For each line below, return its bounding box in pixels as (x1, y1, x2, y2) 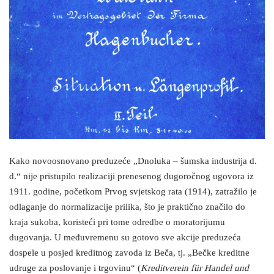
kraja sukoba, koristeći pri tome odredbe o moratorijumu (9, 217, 225, 228)
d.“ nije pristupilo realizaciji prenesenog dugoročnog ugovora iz (9, 171, 254, 182)
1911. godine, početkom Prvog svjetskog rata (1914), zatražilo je (9, 187, 257, 198)
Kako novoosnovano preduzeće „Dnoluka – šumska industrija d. (9, 156, 257, 167)
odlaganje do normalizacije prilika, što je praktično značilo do (9, 202, 245, 213)
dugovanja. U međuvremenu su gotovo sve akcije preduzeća (9, 232, 241, 243)
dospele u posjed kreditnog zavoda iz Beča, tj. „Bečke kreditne (9, 248, 250, 259)
